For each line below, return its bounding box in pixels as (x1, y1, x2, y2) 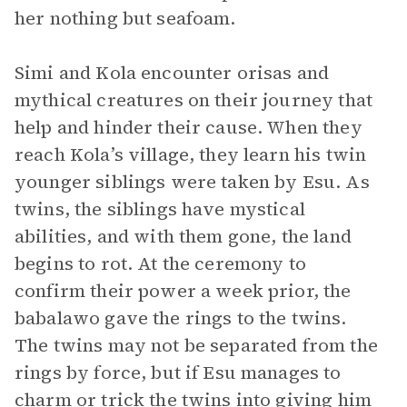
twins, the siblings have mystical (15, 196, 305, 222)
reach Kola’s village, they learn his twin (15, 142, 367, 167)
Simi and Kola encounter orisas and (15, 60, 330, 85)
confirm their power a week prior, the (15, 278, 352, 303)
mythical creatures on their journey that (15, 87, 372, 113)
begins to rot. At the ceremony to (15, 251, 306, 276)
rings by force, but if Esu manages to (15, 360, 342, 385)
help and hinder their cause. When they (15, 114, 362, 140)
